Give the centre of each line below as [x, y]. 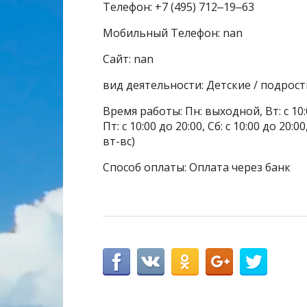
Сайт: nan [128, 59]
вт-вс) [119, 141]
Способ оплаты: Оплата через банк [197, 167]
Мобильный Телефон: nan [173, 33]
